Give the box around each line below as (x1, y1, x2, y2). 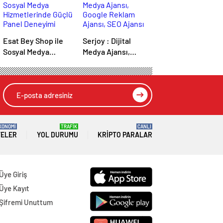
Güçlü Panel (3, 69, 44, 79)
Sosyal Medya (3, 47, 49, 57)
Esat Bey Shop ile (3, 36, 63, 46)
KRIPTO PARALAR (98, 130, 152, 139)
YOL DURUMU (36, 130, 78, 139)
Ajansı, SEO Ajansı (83, 69, 145, 79)
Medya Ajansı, (83, 47, 130, 57)
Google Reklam (83, 58, 135, 68)
